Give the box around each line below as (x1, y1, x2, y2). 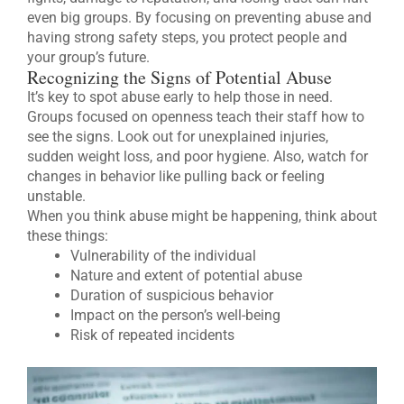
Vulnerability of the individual (70, 247, 256, 265)
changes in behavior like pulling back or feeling (27, 168, 325, 186)
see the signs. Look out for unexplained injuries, (27, 128, 328, 146)
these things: (27, 227, 108, 245)
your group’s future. (27, 49, 150, 67)
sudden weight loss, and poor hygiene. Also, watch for (27, 148, 368, 166)
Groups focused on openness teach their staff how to (27, 108, 364, 126)
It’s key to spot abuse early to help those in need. (27, 88, 333, 106)
